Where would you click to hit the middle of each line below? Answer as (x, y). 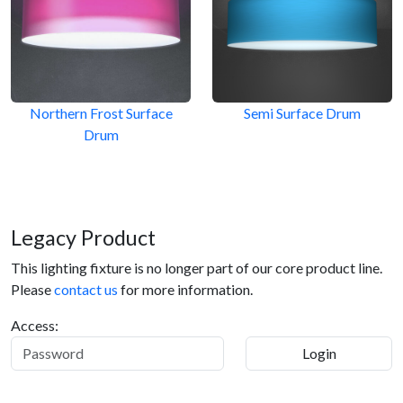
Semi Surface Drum (302, 113)
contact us (86, 290)
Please (32, 290)
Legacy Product (83, 238)
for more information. (185, 290)
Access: (35, 326)
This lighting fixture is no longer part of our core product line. (197, 268)
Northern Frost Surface (101, 113)
